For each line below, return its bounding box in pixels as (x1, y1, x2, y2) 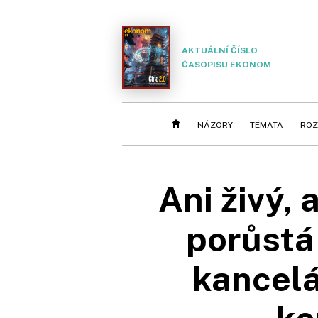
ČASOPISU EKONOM (182, 59, 271, 70)
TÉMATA (250, 120, 283, 130)
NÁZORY (197, 120, 233, 130)
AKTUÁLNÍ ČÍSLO (182, 45, 258, 55)
